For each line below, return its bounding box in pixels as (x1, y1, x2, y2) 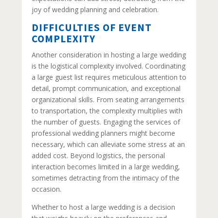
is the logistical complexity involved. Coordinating (31, 61, 185, 71)
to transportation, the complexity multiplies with (31, 106, 182, 115)
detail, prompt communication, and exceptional (31, 84, 181, 93)
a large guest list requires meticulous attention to (31, 73, 186, 82)
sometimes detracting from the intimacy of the (31, 173, 180, 182)
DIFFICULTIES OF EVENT (31, 21, 152, 34)
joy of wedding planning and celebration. (31, 5, 159, 14)
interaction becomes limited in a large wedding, (31, 162, 180, 171)
